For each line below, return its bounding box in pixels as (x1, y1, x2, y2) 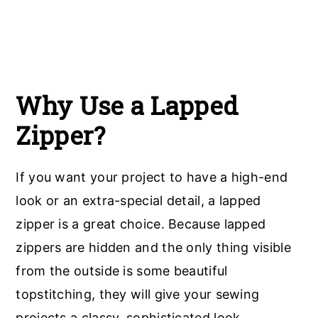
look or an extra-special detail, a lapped (16, 192, 261, 208)
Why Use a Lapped (16, 88, 239, 122)
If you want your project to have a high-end (16, 169, 288, 185)
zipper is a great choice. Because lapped (16, 216, 266, 231)
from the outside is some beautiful (16, 263, 228, 278)
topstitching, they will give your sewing (16, 286, 260, 302)
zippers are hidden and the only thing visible (16, 239, 291, 255)
